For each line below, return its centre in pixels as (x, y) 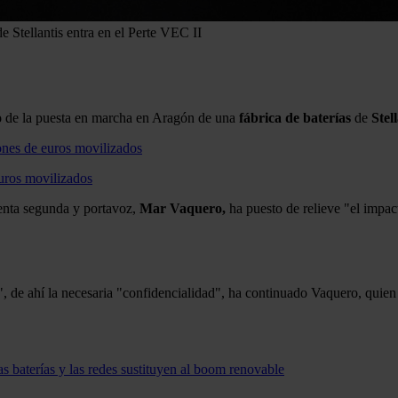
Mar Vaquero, (183, 208)
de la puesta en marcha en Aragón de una (120, 117)
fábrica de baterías (295, 117)
